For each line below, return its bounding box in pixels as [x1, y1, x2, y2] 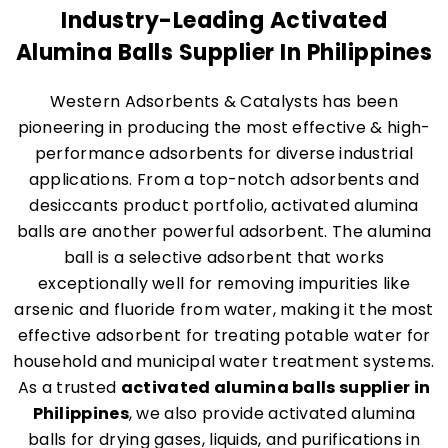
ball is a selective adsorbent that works [63, 246, 385, 269]
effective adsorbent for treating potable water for [17, 324, 431, 347]
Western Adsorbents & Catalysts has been [50, 90, 398, 113]
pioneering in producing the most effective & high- [17, 116, 431, 139]
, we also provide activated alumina [128, 402, 416, 425]
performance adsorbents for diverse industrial [34, 142, 414, 165]
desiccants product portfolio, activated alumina [29, 194, 419, 217]
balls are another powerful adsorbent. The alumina [16, 220, 432, 243]
